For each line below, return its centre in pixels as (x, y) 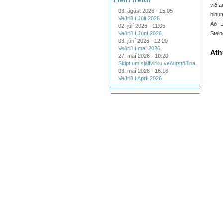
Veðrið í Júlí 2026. (140, 18)
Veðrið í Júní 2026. (141, 33)
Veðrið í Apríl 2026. (141, 78)
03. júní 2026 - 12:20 (143, 41)
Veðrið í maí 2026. (140, 48)
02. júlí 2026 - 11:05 (142, 26)
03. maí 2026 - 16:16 (143, 71)
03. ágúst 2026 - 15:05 (146, 11)
